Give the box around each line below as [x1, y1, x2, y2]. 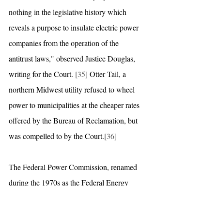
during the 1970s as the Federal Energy [9, 177, 130, 187]
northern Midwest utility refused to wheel [9, 84, 137, 94]
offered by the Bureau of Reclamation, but [9, 115, 139, 125]
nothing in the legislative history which [9, 6, 128, 17]
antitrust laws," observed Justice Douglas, [9, 53, 137, 63]
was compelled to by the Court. [9, 130, 104, 141]
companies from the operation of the [9, 37, 121, 48]
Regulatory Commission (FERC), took [9, 192, 128, 203]
